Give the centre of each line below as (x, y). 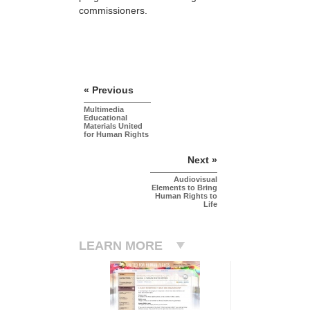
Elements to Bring (184, 187)
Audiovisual (195, 179)
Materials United (113, 126)
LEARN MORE (121, 245)
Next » (202, 159)
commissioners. (113, 10)
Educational (106, 117)
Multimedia (104, 109)
